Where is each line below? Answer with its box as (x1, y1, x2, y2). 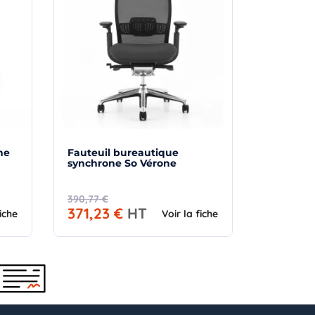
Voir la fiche (162, 207, 218, 220)
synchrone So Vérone (67, 156, 176, 169)
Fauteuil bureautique (67, 146, 179, 159)
